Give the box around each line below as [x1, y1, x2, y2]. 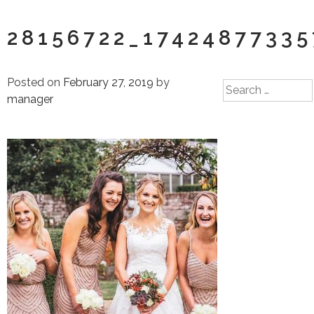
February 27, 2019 [63, 76, 153, 89]
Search [222, 80, 259, 93]
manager [7, 93, 53, 106]
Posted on [7, 76, 63, 89]
